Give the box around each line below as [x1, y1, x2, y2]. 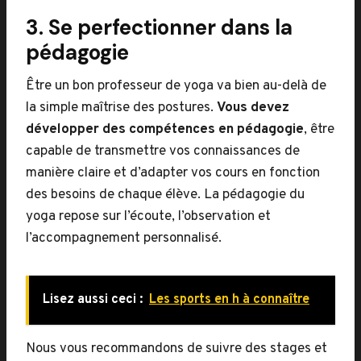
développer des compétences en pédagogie [26, 121, 304, 139]
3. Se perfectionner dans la [26, 14, 293, 41]
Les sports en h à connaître [149, 292, 309, 308]
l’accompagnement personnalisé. [26, 230, 222, 247]
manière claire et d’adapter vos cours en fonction [26, 164, 320, 182]
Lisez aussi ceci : [43, 292, 143, 308]
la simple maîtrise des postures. [26, 99, 217, 117]
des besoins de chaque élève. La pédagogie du [26, 186, 305, 204]
